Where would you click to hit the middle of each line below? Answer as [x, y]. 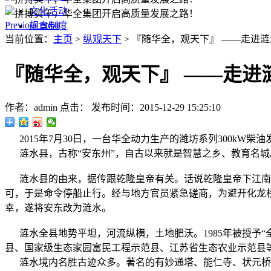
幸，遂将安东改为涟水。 [58, 208]
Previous [21, 25]
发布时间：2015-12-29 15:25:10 [156, 108]
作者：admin [32, 108]
